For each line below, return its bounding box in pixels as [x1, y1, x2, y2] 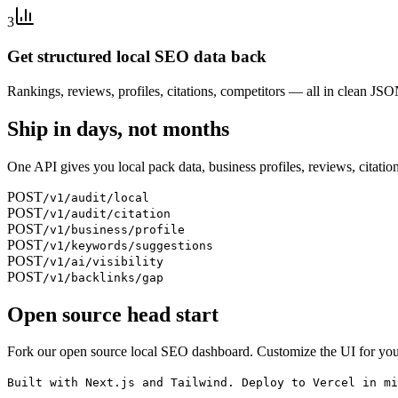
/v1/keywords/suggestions [43, 238, 213, 252]
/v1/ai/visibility [43, 254, 163, 268]
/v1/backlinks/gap [43, 270, 163, 284]
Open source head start [7, 302, 219, 326]
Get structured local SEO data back [7, 47, 267, 67]
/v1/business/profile [43, 222, 185, 236]
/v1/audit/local [43, 190, 149, 204]
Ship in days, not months [7, 116, 229, 140]
